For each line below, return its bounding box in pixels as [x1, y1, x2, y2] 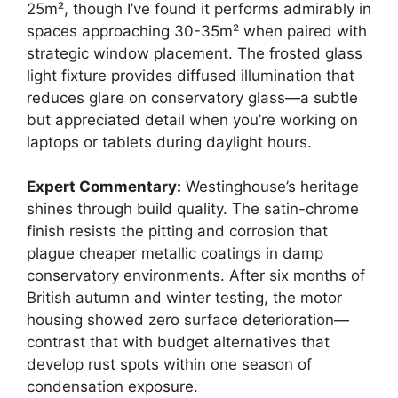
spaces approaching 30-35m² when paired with [27, 21, 367, 40]
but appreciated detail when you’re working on [27, 110, 358, 129]
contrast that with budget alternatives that [27, 333, 330, 352]
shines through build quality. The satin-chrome [27, 200, 359, 219]
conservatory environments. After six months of [27, 267, 365, 285]
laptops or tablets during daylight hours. [27, 132, 312, 151]
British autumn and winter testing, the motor [27, 289, 342, 307]
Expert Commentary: [27, 178, 181, 196]
